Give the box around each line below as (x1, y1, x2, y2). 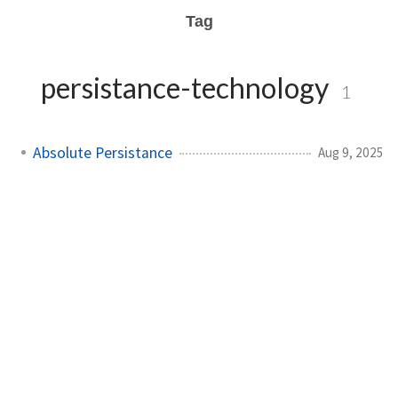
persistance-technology (36, 70, 334, 105)
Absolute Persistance (33, 142, 172, 163)
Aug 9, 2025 (318, 143, 384, 161)
